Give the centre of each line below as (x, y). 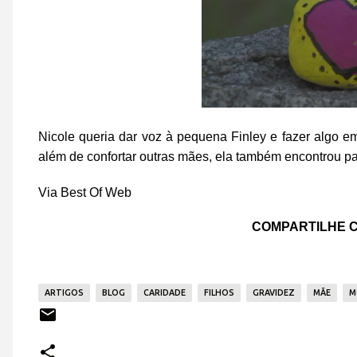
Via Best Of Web (85, 192)
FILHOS (219, 292)
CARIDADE (165, 292)
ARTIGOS (64, 292)
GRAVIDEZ (274, 292)
